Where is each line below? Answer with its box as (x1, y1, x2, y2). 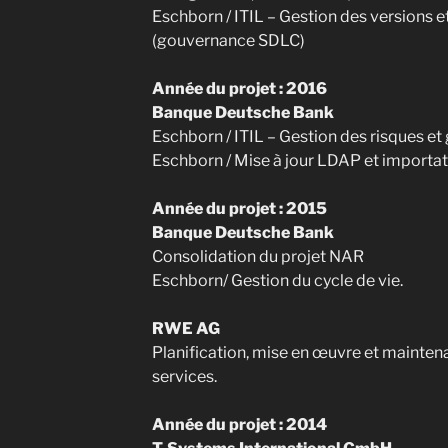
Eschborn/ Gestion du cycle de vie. (151, 271, 403, 290)
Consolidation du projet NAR (151, 247, 364, 266)
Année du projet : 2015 (151, 199, 327, 218)
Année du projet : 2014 (151, 415, 327, 434)
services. (151, 367, 217, 386)
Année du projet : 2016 (151, 79, 327, 98)
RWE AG (151, 319, 220, 338)
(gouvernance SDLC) (151, 31, 305, 50)
